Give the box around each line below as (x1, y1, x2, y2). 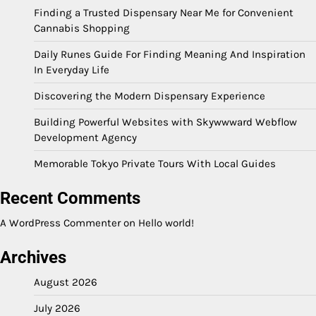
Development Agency (34, 130, 137, 144)
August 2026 (34, 275, 97, 288)
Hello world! (138, 216, 194, 229)
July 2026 (34, 301, 80, 315)
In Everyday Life (34, 63, 109, 76)
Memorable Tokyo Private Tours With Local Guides (34, 157, 276, 170)
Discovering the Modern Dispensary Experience (34, 89, 265, 102)
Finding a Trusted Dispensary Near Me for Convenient (34, 6, 293, 19)
